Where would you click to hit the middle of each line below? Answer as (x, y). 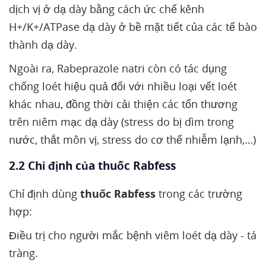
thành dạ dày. (43, 45)
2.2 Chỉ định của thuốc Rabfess (92, 166)
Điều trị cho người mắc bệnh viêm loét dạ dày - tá (133, 235)
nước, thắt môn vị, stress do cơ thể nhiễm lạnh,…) (132, 140)
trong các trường (199, 194)
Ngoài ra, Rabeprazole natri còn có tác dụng (118, 68)
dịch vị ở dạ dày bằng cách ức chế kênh (107, 9)
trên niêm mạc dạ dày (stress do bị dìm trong (121, 122)
